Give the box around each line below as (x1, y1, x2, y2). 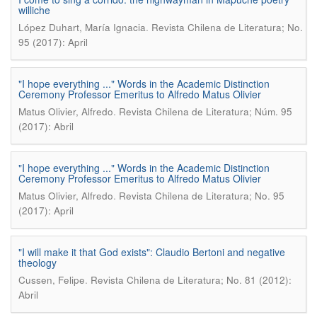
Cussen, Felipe (18, 273, 85, 287)
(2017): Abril (18, 120, 74, 133)
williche (18, 3, 50, 17)
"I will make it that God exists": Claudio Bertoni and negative (18, 245, 285, 259)
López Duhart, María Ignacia (18, 21, 146, 34)
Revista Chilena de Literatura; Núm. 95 (119, 105, 292, 118)
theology (18, 255, 57, 270)
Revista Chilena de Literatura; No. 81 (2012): (91, 273, 292, 287)
